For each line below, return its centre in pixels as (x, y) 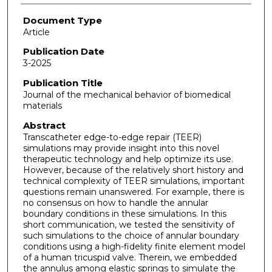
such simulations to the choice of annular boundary (131, 235)
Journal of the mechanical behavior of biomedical (127, 95)
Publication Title (63, 83)
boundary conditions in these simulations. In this (124, 213)
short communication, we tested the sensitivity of (128, 224)
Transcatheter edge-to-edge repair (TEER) (112, 137)
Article (36, 32)
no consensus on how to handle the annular (115, 202)
